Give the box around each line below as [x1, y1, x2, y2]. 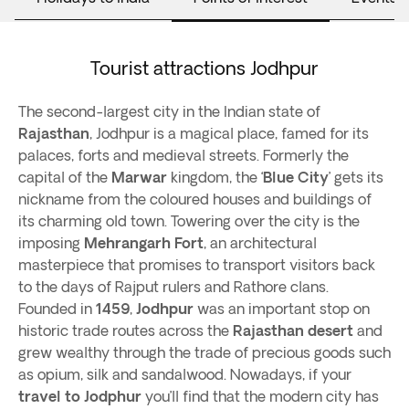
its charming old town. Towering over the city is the [18, 213, 360, 229]
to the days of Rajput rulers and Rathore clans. [18, 278, 332, 295]
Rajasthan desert [229, 322, 353, 339]
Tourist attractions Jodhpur [90, 58, 319, 79]
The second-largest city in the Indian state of [18, 103, 320, 120]
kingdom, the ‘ [167, 169, 263, 185]
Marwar [111, 169, 167, 185]
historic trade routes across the [18, 322, 229, 339]
